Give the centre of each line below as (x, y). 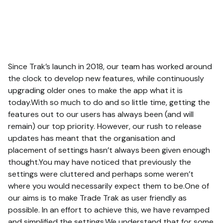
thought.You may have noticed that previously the (100, 162)
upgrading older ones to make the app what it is (95, 90)
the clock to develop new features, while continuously (106, 78)
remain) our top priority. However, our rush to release (105, 126)
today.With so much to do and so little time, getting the (109, 102)
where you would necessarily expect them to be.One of (109, 186)
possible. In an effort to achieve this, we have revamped (109, 210)
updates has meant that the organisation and (92, 138)
